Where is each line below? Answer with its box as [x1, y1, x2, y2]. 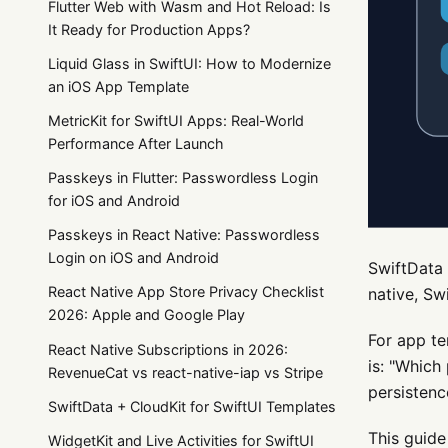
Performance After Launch [48, 134, 224, 152]
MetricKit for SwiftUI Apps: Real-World [48, 111, 304, 129]
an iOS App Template [48, 77, 189, 95]
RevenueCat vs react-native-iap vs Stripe [48, 363, 323, 381]
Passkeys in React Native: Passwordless [48, 226, 320, 244]
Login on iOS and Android [48, 249, 219, 267]
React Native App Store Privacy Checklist [48, 283, 324, 301]
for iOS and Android [48, 192, 180, 210]
